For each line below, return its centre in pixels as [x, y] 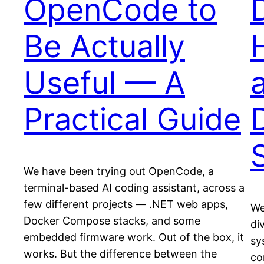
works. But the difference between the [120, 253]
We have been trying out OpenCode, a [119, 171]
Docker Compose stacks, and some [112, 220]
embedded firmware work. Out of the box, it [134, 237]
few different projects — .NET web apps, [126, 204]
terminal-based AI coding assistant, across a [134, 187]
